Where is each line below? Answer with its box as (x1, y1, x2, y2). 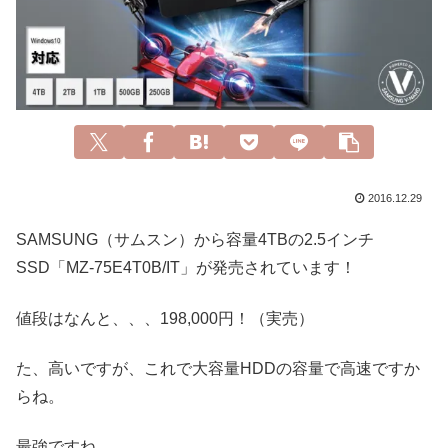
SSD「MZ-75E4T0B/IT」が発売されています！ (16, 259, 356, 277)
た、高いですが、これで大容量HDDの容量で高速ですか (16, 360, 420, 377)
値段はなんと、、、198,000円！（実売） (16, 309, 314, 327)
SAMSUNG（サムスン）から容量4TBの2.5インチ (16, 231, 374, 249)
